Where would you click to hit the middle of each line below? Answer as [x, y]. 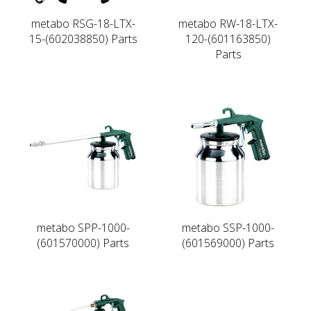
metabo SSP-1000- [228, 227]
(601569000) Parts [228, 243]
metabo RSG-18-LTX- [83, 23]
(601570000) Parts [83, 243]
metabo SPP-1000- [83, 227]
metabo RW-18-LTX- [228, 23]
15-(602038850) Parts [83, 39]
